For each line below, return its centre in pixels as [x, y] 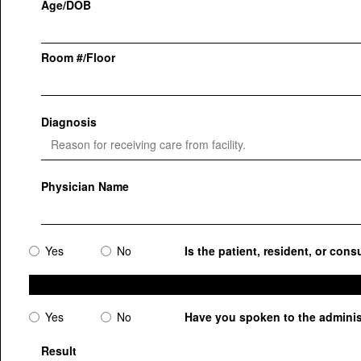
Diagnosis [69, 122]
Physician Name [85, 186]
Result [59, 351]
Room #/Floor [78, 57]
